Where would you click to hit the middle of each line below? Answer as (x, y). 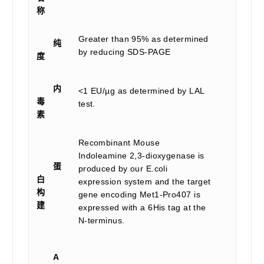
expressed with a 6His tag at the (142, 207)
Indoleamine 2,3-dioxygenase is (141, 155)
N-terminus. (101, 220)
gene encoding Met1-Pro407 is (139, 194)
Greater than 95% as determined (143, 39)
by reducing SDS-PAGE (124, 52)
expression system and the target (144, 181)
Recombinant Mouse (119, 142)
